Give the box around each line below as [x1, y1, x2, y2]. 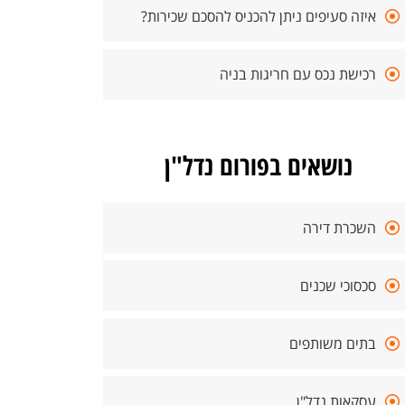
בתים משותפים [289, 334, 376, 353]
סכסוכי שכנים [300, 276, 376, 296]
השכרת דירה [303, 218, 376, 238]
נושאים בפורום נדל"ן [165, 147, 353, 183]
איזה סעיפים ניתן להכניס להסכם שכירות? [141, 6, 376, 26]
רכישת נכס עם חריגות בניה [220, 64, 376, 84]
